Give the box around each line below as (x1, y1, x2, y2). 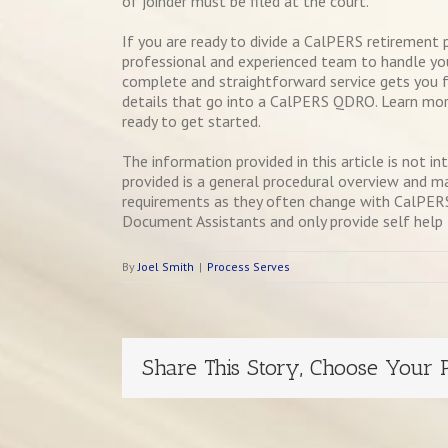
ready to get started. (122, 111, 261, 131)
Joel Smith (138, 259, 194, 274)
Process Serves (207, 259, 290, 274)
